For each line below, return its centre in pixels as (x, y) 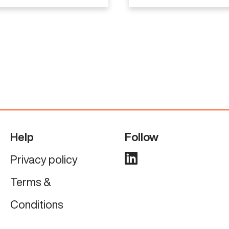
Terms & (30, 182)
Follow (141, 137)
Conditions (37, 204)
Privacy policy (44, 159)
